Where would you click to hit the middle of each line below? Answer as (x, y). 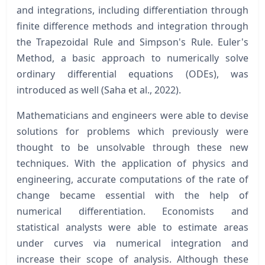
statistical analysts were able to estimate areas (132, 227)
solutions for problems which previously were (132, 131)
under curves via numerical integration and (132, 243)
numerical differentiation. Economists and (132, 211)
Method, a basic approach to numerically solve (132, 58)
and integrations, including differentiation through (132, 10)
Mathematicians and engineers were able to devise (132, 115)
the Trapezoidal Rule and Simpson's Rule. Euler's (132, 42)
